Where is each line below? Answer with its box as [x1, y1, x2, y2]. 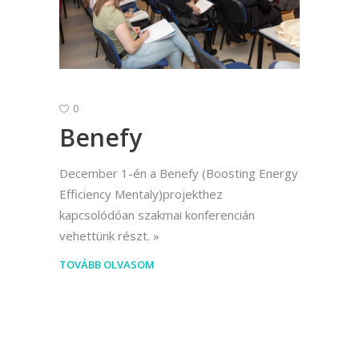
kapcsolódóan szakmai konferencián [59, 207, 255, 224]
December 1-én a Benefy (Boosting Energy [59, 165, 298, 182]
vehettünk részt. [59, 228, 150, 244]
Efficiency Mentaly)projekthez [59, 186, 223, 203]
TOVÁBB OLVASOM [59, 257, 155, 272]
